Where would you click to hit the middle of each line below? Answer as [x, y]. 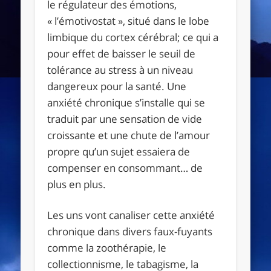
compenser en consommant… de [125, 168]
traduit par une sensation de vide [125, 119]
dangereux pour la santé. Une [117, 86]
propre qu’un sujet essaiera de [119, 151]
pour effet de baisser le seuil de [122, 53]
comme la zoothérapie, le [107, 247]
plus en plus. [77, 184]
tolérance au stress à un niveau [120, 70]
